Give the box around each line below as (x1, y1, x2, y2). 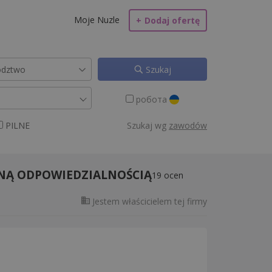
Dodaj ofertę (144, 15, 200, 26)
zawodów (169, 120, 207, 131)
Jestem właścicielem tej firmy (90, 195, 207, 207)
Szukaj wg (127, 120, 169, 131)
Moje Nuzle (74, 14, 120, 25)
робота (136, 93, 169, 105)
